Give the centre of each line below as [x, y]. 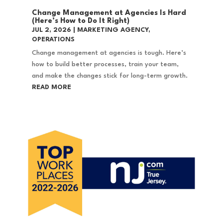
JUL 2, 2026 [51, 30]
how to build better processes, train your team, [105, 65]
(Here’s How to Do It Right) [80, 21]
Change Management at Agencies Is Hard [109, 13]
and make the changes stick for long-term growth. [110, 76]
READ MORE [51, 88]
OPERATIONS [53, 40]
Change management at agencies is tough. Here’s [109, 53]
